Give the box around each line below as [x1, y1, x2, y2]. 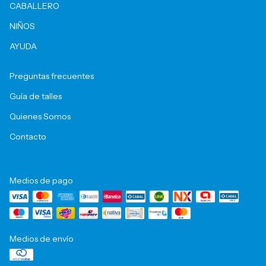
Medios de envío [9, 233, 74, 244]
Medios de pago [9, 175, 73, 186]
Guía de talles [9, 91, 62, 102]
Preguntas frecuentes [9, 71, 94, 81]
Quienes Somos [9, 111, 71, 122]
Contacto [9, 131, 46, 142]
